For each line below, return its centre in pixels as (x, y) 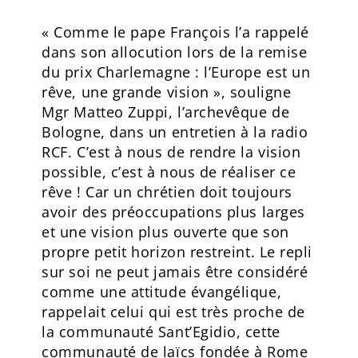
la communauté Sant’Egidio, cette (161, 331)
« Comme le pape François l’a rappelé (175, 32)
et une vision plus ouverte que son (165, 231)
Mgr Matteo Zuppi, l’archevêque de (166, 111)
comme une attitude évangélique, (162, 291)
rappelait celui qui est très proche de (173, 311)
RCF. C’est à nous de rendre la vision (171, 151)
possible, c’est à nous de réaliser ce (169, 171)
